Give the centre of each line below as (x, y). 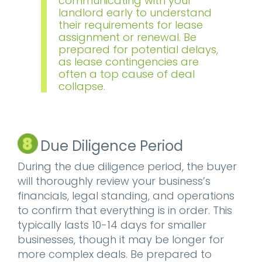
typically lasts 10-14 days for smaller (112, 225)
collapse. (82, 86)
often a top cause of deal (127, 74)
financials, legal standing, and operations (126, 196)
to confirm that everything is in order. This (125, 210)
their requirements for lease (131, 25)
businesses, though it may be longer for (121, 239)
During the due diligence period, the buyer (127, 166)
